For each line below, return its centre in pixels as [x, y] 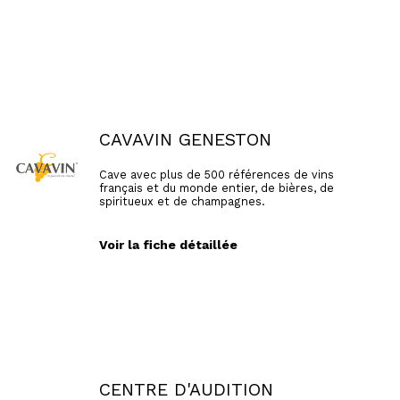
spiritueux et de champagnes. [182, 201]
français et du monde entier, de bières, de [216, 187]
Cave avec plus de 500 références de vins [216, 174]
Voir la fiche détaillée [168, 244]
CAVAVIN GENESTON [185, 140]
